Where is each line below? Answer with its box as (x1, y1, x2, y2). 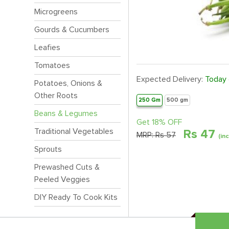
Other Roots (34, 91, 78, 100)
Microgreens (34, 8, 78, 16)
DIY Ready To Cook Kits (34, 193, 118, 201)
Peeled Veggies (34, 175, 90, 184)
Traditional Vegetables (34, 127, 113, 135)
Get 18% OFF (136, 118, 182, 127)
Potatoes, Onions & (34, 79, 102, 87)
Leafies (34, 43, 60, 52)
